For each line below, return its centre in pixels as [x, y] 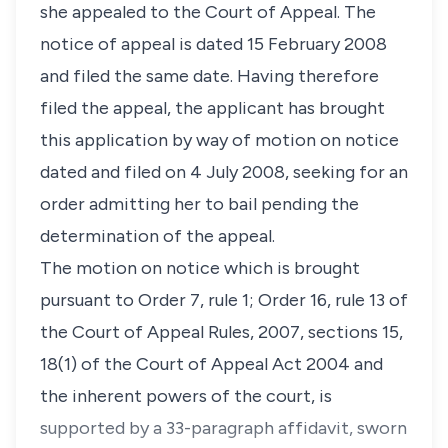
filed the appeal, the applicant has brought [212, 108]
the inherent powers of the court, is [186, 396]
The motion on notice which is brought [200, 268]
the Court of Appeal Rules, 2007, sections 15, [221, 332]
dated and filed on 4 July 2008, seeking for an [224, 172]
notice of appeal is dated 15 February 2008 [213, 44]
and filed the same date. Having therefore [209, 76]
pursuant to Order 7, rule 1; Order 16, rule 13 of [224, 300]
